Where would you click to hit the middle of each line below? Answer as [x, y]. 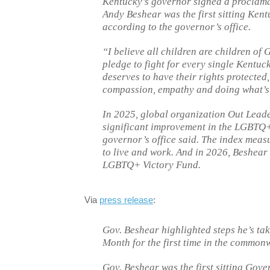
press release [126, 199]
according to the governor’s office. [177, 27]
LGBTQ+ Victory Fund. [152, 165]
